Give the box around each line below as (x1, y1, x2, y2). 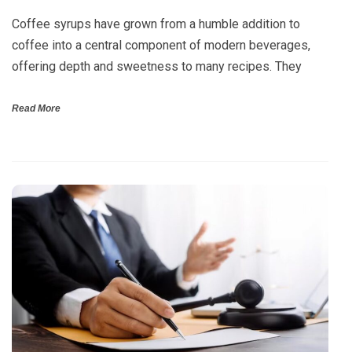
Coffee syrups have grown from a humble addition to (12, 16, 300, 31)
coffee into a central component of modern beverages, (12, 37, 310, 53)
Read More (12, 102, 60, 114)
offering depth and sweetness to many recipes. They (12, 58, 302, 74)
